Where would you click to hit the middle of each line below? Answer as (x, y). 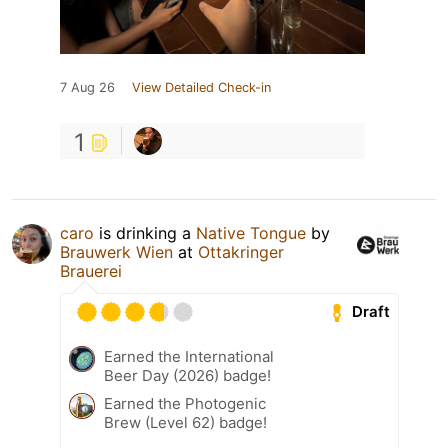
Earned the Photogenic (185, 403)
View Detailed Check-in (201, 87)
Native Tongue (251, 232)
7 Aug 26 (87, 87)
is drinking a (145, 232)
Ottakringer (241, 251)
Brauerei (91, 270)
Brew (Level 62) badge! (185, 422)
